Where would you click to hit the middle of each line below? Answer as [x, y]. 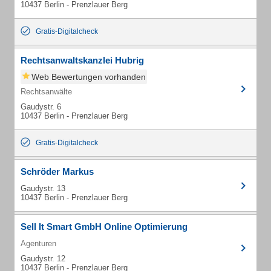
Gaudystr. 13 [43, 188]
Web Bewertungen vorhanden [89, 77]
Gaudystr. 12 [43, 259]
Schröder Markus [57, 171]
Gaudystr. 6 [41, 107]
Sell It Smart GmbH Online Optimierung [104, 227]
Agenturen [38, 243]
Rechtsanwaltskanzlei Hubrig [82, 60]
